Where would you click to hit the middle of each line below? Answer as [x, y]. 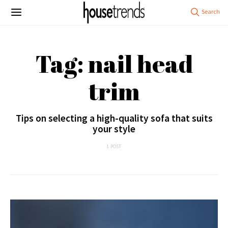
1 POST [114, 146]
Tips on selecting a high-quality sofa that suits [114, 118]
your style [114, 129]
